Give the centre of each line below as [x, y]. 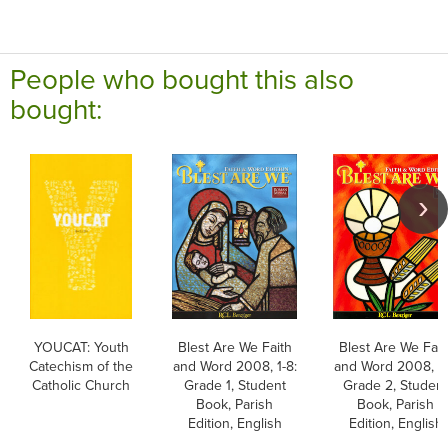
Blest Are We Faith [234, 346]
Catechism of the [81, 365]
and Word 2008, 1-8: [234, 365]
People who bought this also [182, 78]
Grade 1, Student [234, 384]
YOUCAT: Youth [81, 346]
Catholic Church [81, 384]
